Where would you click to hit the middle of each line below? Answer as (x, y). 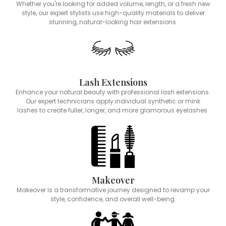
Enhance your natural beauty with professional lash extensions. (113, 92)
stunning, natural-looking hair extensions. (113, 22)
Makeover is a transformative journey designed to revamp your (113, 190)
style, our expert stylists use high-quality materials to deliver (113, 13)
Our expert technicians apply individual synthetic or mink (113, 101)
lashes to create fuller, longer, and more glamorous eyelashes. (113, 110)
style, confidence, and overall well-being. (113, 199)
